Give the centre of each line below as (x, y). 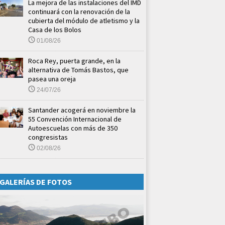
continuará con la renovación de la (79, 11)
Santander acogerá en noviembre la (82, 110)
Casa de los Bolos (55, 29)
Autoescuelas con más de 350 (73, 128)
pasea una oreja (52, 79)
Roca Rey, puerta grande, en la (74, 61)
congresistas (48, 137)
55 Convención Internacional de (75, 119)
